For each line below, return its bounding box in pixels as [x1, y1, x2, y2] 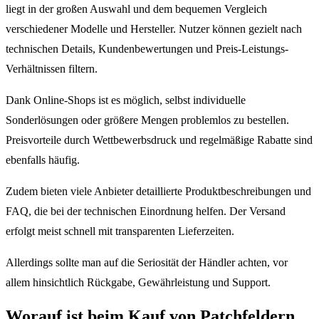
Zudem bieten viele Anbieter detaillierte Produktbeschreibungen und [6, 185, 311, 197]
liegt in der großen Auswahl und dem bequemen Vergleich [6, 3, 267, 15]
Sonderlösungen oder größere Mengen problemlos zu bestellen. [6, 114, 289, 126]
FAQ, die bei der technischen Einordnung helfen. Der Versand [6, 205, 286, 217]
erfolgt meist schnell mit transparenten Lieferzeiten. [6, 225, 234, 237]
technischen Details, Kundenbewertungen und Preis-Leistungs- [6, 43, 288, 55]
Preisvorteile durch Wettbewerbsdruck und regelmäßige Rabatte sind [6, 134, 313, 146]
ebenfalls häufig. [6, 154, 80, 166]
